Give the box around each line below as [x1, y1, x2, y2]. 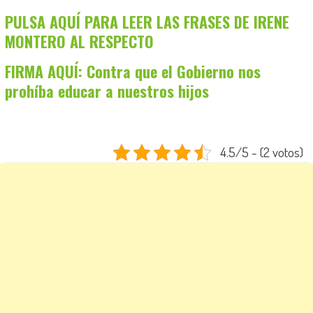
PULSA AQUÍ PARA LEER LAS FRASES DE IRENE [4, 10, 289, 34]
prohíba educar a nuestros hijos [4, 80, 209, 103]
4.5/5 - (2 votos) [219, 143, 303, 161]
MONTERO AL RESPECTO [4, 30, 154, 53]
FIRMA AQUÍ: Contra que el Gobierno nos [4, 60, 261, 83]
